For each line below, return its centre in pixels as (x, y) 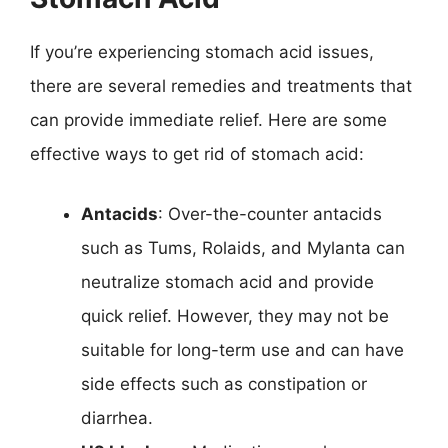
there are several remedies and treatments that (221, 86)
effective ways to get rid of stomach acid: (197, 154)
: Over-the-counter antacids (270, 213)
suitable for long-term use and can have (242, 349)
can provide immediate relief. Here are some (208, 120)
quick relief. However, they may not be (235, 315)
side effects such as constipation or (224, 383)
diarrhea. (117, 417)
